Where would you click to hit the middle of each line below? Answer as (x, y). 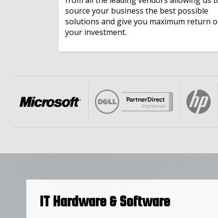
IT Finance (35, 14)
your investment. (96, 32)
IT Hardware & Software (104, 201)
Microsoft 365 (43, 38)
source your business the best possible (137, 10)
